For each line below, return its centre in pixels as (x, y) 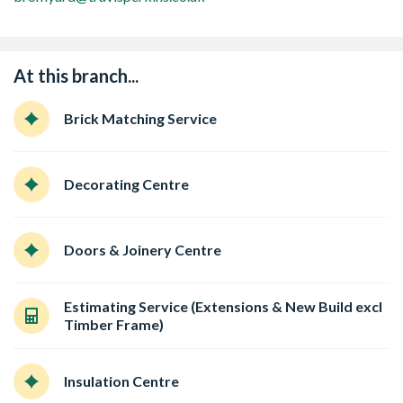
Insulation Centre (121, 381)
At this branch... (76, 76)
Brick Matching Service (140, 118)
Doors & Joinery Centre (143, 250)
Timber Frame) (114, 324)
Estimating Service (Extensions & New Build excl (223, 306)
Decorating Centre (126, 184)
